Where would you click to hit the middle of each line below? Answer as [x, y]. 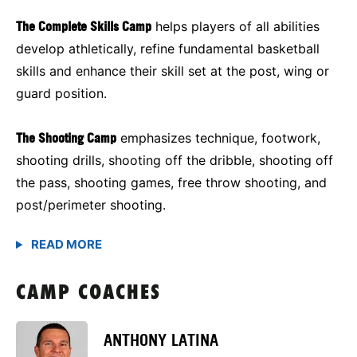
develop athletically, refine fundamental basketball [168, 49]
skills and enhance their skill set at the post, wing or [173, 71]
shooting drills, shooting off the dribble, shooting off [175, 161]
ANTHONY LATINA [161, 340]
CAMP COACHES [88, 294]
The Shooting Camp [66, 138]
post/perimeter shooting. [91, 205]
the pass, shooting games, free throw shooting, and [171, 183]
